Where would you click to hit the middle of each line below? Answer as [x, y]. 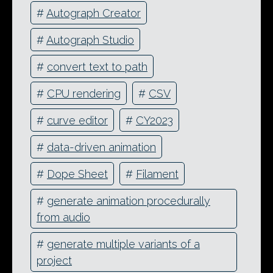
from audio [63, 217]
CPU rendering [84, 93]
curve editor [77, 120]
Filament [157, 174]
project [54, 260]
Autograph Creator [94, 13]
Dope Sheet [77, 174]
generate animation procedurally [129, 200]
